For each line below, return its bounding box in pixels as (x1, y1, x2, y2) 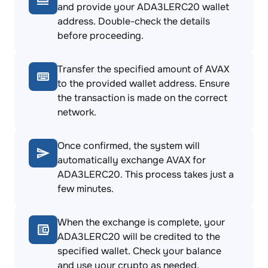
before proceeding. (57, 29, 144, 42)
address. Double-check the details (57, 15, 210, 28)
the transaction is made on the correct (57, 92, 227, 104)
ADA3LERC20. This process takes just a (57, 168, 234, 181)
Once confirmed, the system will (57, 139, 200, 152)
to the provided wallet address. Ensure (57, 77, 230, 90)
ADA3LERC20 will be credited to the (57, 230, 220, 243)
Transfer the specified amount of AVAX (57, 63, 229, 75)
